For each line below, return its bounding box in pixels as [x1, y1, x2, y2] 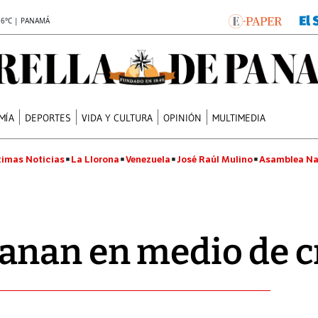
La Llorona [71, 153, 119, 165]
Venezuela [126, 153, 170, 165]
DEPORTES [25, 111, 72, 124]
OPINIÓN [163, 111, 202, 124]
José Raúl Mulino [177, 153, 253, 165]
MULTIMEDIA [212, 111, 266, 124]
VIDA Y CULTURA [82, 111, 153, 124]
